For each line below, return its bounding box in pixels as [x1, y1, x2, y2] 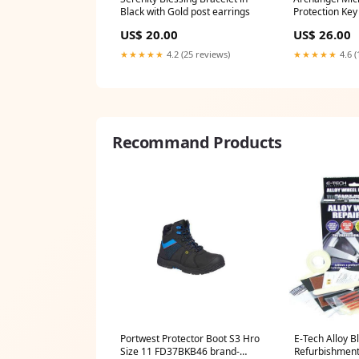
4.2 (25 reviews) [164, 48, 230, 61]
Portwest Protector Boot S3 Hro [120, 331, 260, 345]
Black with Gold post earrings [120, 5, 250, 19]
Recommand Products [112, 131, 282, 154]
